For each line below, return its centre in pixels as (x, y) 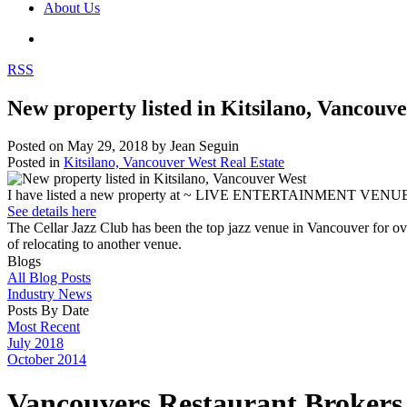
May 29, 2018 (108, 146)
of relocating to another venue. (94, 244)
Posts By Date (48, 310)
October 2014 (47, 359)
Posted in (34, 163)
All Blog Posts (49, 277)
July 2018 (35, 342)
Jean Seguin (204, 146)
